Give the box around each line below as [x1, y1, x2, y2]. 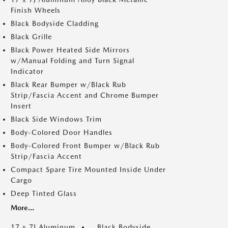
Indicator [11, 67, 44, 75]
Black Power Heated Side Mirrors [11, 45, 130, 54]
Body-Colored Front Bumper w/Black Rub [11, 141, 160, 150]
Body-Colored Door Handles [11, 128, 112, 136]
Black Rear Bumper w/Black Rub [11, 80, 126, 89]
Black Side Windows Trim [11, 115, 102, 123]
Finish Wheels [11, 6, 61, 14]
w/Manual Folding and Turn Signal [11, 56, 134, 65]
